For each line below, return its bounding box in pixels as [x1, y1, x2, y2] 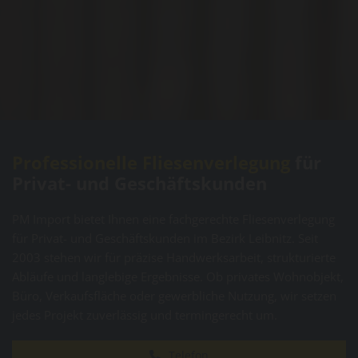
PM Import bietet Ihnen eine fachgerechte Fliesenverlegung [12, 211, 335, 228]
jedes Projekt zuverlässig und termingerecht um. [12, 307, 277, 324]
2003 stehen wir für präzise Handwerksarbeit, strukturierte [12, 249, 336, 266]
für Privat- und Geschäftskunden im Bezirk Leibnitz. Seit [12, 230, 318, 247]
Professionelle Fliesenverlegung [12, 150, 290, 175]
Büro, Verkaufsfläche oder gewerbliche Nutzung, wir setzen [12, 288, 336, 304]
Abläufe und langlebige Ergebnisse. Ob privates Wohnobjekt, [12, 268, 344, 285]
